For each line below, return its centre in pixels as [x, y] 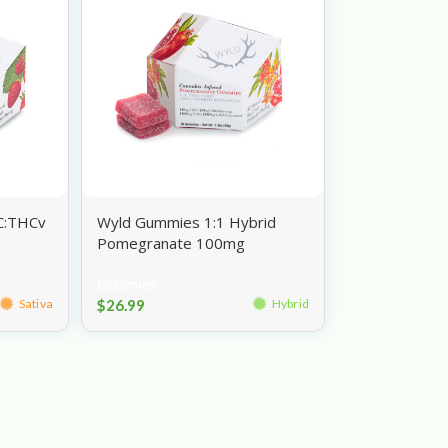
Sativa [36, 304]
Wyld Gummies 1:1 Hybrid [187, 221]
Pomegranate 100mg [171, 242]
